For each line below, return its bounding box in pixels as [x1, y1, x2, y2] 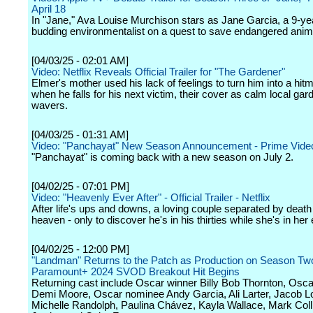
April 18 [31, 3, 66, 15]
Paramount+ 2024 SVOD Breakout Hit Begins [31, 266, 240, 277]
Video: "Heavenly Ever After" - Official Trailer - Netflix [31, 192, 270, 203]
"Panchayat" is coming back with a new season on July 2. [31, 152, 293, 163]
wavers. [31, 100, 68, 111]
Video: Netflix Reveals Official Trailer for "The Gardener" [31, 66, 285, 78]
